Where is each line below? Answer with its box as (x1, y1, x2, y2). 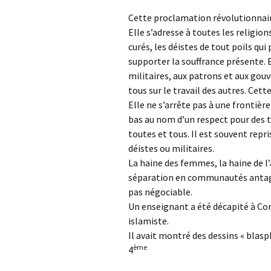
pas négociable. (128, 186, 192, 198)
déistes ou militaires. (128, 142, 214, 154)
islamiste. (128, 215, 169, 227)
